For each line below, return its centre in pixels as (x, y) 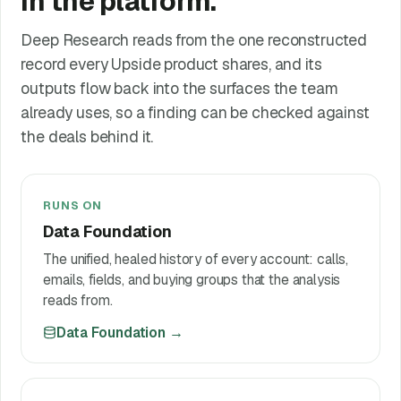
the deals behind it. (87, 137)
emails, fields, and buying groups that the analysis (192, 279)
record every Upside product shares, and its (171, 64)
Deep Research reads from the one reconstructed (194, 40)
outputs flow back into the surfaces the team (179, 89)
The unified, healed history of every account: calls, (196, 259)
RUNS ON (73, 205)
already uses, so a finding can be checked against (195, 113)
